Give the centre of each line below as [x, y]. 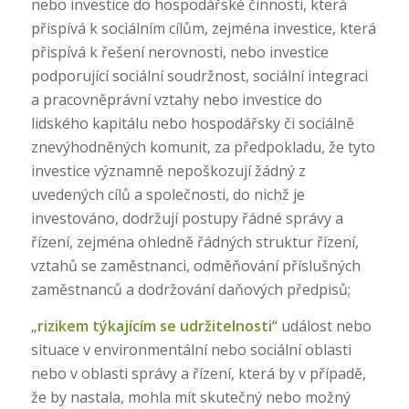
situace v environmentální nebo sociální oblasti [191, 349]
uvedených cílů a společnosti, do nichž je [168, 194]
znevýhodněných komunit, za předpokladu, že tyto [203, 147]
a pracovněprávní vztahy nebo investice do [176, 99]
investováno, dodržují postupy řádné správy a [187, 218]
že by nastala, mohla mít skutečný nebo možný [190, 397]
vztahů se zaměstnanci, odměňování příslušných [195, 265]
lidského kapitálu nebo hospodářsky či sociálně [192, 123]
